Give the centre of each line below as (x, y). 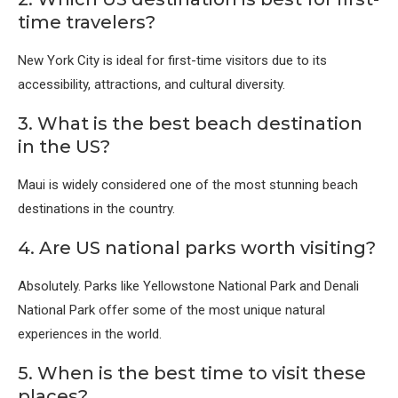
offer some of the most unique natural (210, 310)
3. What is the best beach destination (190, 124)
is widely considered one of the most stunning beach (202, 185)
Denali (342, 287)
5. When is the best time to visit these (192, 374)
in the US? (64, 147)
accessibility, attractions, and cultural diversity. (151, 85)
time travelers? (87, 23)
